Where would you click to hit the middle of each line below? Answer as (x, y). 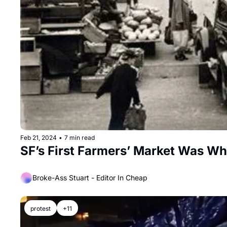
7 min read (80, 137)
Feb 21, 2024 (39, 137)
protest (41, 208)
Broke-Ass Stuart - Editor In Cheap (90, 178)
